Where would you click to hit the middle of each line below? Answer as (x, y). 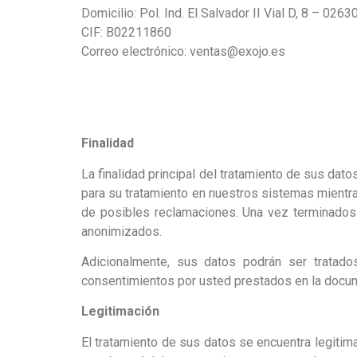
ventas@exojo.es (236, 52)
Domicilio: (110, 14)
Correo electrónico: (134, 52)
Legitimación (120, 312)
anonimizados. (122, 231)
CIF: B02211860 (126, 33)
